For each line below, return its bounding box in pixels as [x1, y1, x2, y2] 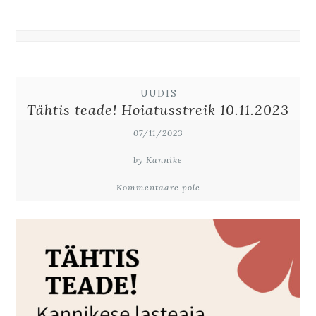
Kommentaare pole [116, 181, 200, 193]
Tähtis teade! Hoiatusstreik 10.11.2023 [27, 100, 289, 119]
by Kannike [133, 154, 183, 165]
